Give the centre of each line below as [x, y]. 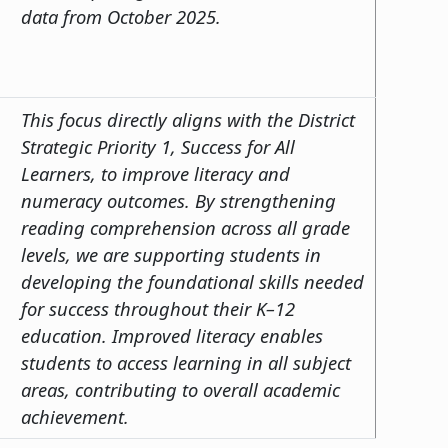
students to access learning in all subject [186, 362]
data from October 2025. [121, 16]
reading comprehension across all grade [185, 227]
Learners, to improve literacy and [155, 173]
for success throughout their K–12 [158, 308]
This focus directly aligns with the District [188, 119]
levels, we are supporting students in [171, 254]
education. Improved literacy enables [172, 335]
